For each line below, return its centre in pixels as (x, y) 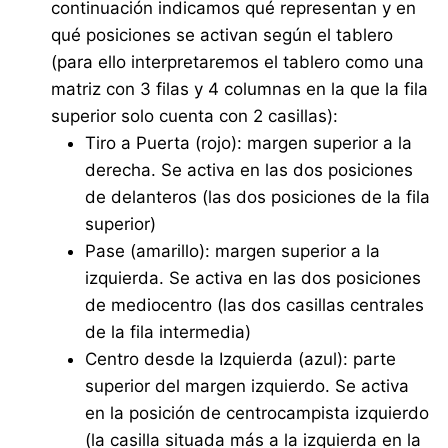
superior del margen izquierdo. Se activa (247, 386)
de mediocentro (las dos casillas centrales (255, 305)
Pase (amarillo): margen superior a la (233, 251)
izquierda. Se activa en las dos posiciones (253, 278)
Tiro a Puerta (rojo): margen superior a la (249, 143)
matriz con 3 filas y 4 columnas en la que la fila (240, 89)
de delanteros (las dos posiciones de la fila (258, 197)
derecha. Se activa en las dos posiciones (249, 170)
